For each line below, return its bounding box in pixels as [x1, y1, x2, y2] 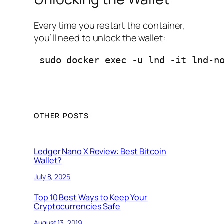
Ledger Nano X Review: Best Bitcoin [34, 146, 166, 157]
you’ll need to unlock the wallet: [34, 31, 165, 45]
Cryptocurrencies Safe [34, 201, 120, 212]
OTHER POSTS [34, 110, 89, 120]
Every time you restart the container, [34, 19, 185, 32]
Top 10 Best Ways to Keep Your [34, 192, 148, 203]
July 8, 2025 [34, 171, 70, 181]
